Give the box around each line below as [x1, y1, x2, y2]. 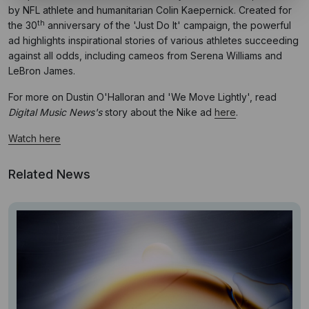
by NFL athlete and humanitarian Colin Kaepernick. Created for [8, 4, 292, 17]
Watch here [8, 132, 61, 145]
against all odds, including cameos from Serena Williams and [8, 50, 282, 62]
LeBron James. [8, 65, 75, 77]
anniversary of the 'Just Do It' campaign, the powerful [45, 19, 291, 32]
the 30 [8, 19, 37, 32]
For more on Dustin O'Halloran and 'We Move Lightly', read [8, 91, 277, 103]
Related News [8, 167, 90, 182]
